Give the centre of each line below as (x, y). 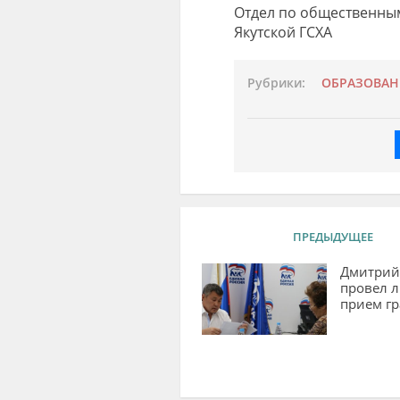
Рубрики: (276, 83)
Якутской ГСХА (283, 32)
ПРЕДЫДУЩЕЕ (333, 236)
